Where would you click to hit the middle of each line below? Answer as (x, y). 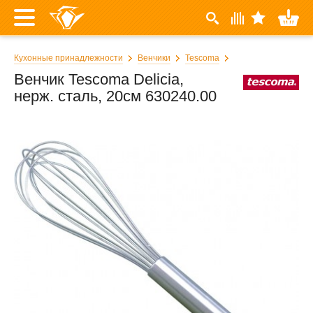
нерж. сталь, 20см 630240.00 (115, 96)
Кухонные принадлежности (68, 58)
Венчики (154, 58)
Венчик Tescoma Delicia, (99, 79)
